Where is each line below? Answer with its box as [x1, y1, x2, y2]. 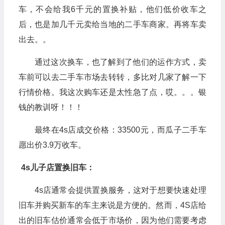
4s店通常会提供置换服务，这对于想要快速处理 [34, 185, 206, 194]
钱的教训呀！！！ [18, 102, 83, 111]
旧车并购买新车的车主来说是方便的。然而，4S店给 [18, 200, 206, 209]
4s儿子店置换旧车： [21, 163, 94, 172]
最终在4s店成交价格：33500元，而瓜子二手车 [34, 125, 206, 134]
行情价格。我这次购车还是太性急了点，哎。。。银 [18, 87, 206, 96]
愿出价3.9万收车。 [18, 140, 86, 149]
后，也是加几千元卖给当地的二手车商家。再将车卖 [18, 20, 206, 29]
